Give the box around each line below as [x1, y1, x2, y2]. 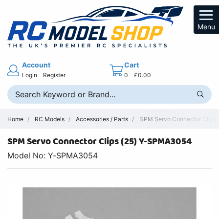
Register [43, 71, 66, 79]
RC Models [35, 115, 65, 123]
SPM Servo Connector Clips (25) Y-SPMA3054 [7, 134, 192, 149]
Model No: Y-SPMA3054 [7, 151, 98, 161]
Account [22, 60, 51, 69]
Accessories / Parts [76, 115, 129, 123]
